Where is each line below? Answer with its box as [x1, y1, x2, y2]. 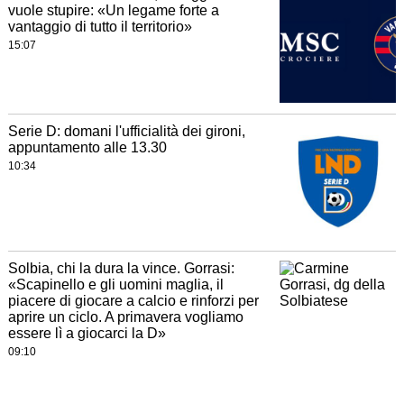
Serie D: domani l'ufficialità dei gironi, [7, 124, 245, 140]
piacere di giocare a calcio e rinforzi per [7, 293, 259, 309]
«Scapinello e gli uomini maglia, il [7, 277, 224, 293]
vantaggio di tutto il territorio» [7, 19, 192, 35]
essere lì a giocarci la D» [7, 326, 166, 342]
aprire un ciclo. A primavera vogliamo [7, 309, 243, 326]
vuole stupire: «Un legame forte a [7, 3, 219, 19]
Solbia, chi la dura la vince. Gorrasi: [7, 261, 234, 277]
